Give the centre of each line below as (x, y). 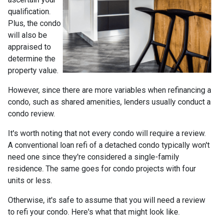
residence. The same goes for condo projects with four (102, 169)
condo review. (32, 114)
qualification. (29, 12)
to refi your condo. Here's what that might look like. (95, 212)
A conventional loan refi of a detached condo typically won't (109, 145)
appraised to (29, 47)
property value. (33, 70)
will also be (27, 35)
